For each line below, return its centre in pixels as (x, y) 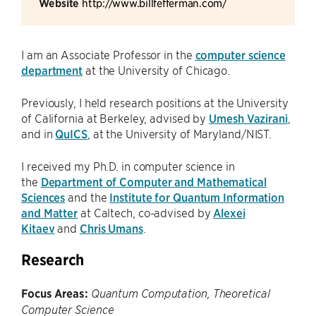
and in (38, 133)
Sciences (43, 197)
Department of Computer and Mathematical (153, 181)
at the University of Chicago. (157, 70)
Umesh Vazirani (248, 118)
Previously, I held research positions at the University (155, 102)
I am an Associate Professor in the (108, 54)
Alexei (229, 212)
